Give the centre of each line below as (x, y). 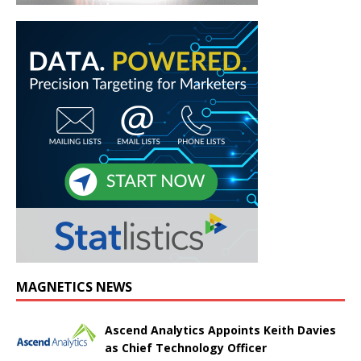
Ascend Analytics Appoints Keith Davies (220, 330)
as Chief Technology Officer (186, 348)
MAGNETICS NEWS (74, 287)
